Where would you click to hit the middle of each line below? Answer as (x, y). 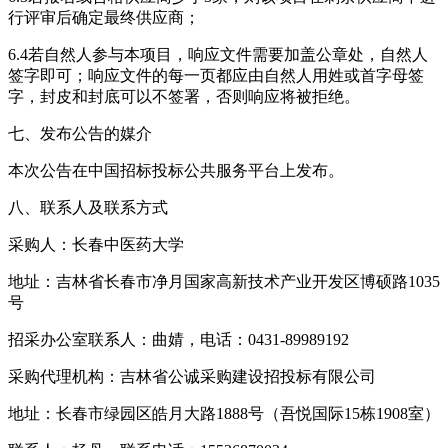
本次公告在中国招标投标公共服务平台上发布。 (176, 170)
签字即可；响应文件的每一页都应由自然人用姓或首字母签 (216, 75)
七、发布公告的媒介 (80, 133)
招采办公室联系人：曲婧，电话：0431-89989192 (178, 339)
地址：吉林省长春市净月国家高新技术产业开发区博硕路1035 (224, 281)
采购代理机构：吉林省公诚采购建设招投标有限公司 (192, 376)
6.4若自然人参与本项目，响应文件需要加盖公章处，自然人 (218, 54)
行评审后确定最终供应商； (104, 17)
